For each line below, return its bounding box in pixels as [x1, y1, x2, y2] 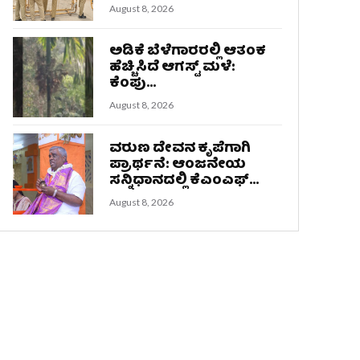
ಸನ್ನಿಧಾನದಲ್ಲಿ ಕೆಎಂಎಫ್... [109, 169, 260, 193]
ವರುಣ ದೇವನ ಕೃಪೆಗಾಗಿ [109, 137, 252, 161]
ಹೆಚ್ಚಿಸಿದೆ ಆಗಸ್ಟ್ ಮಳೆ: [109, 56, 236, 80]
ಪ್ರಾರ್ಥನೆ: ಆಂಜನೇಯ [109, 153, 247, 177]
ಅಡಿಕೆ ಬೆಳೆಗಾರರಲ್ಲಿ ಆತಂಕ [109, 40, 267, 64]
